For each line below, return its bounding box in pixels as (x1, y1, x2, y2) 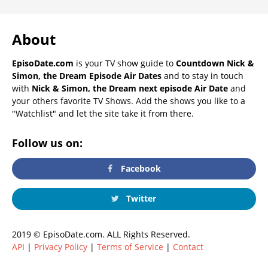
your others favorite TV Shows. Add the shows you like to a (12, 95, 245, 106)
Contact (173, 240, 203, 252)
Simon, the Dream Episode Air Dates (12, 69, 162, 81)
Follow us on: (12, 135, 83, 150)
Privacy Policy (34, 240, 87, 252)
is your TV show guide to (74, 57, 176, 69)
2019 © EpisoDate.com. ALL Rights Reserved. (12, 228, 190, 240)
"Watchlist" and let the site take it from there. (12, 107, 194, 119)
